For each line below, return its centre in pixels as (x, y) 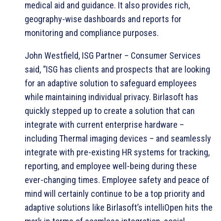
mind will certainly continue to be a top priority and (115, 193)
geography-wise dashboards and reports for (103, 19)
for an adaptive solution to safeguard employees (111, 83)
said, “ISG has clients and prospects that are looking (117, 69)
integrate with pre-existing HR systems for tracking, (117, 152)
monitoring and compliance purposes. (92, 33)
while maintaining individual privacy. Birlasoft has (111, 97)
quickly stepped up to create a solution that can (110, 110)
